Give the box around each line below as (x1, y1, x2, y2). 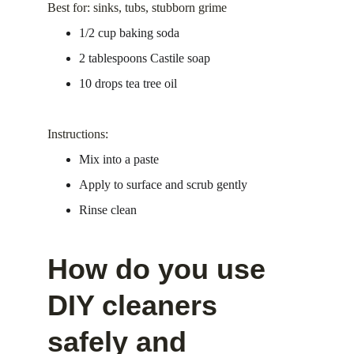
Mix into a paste (79, 153, 159, 166)
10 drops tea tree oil (79, 77, 177, 90)
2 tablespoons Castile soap (79, 51, 210, 65)
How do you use (47, 253, 273, 285)
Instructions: (47, 127, 108, 141)
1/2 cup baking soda (79, 26, 179, 40)
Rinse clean (79, 203, 137, 217)
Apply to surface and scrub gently (79, 178, 247, 191)
